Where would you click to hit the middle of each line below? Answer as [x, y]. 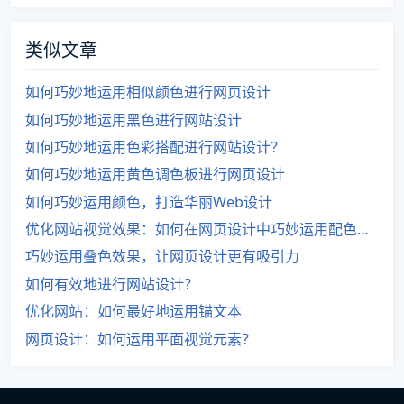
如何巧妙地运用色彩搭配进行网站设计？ [155, 147]
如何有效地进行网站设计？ [112, 284]
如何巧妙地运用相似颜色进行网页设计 [148, 92]
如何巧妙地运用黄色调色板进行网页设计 [155, 174]
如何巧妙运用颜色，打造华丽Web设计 [149, 202]
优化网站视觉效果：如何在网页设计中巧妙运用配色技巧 [363, 230]
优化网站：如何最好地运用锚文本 [133, 312]
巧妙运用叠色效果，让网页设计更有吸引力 [162, 257]
